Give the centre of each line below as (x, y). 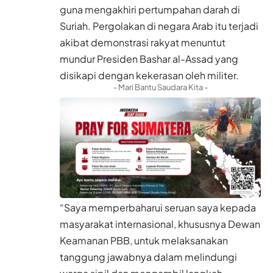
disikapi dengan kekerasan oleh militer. (149, 76)
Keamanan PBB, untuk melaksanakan (144, 241)
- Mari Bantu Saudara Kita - (160, 87)
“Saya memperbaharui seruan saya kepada (158, 208)
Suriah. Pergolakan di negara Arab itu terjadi (159, 26)
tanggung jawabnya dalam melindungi (148, 257)
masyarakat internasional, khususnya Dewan (160, 224)
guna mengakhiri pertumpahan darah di (150, 10)
